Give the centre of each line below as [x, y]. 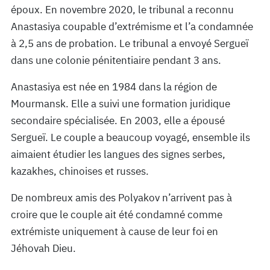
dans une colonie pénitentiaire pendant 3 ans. [116, 60]
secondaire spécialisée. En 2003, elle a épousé [118, 121]
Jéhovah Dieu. [43, 248]
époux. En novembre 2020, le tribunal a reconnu [122, 10]
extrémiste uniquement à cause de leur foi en [115, 231]
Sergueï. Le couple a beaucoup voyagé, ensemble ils [130, 137]
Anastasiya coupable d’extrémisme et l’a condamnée [132, 27]
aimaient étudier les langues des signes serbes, [118, 154]
